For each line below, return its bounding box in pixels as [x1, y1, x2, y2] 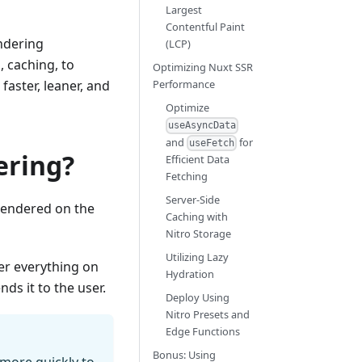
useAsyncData [168, 120, 237, 132]
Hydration [165, 267, 214, 282]
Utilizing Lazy [165, 250, 229, 265]
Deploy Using [165, 290, 229, 305]
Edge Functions [165, 324, 240, 339]
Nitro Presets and [165, 307, 250, 322]
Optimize [165, 100, 209, 115]
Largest [165, 2, 202, 17]
